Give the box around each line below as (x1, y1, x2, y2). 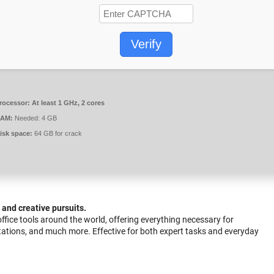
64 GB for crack (32, 130, 82, 137)
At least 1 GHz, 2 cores (30, 99, 105, 106)
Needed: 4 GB (13, 114, 57, 122)
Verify (131, 37, 161, 51)
